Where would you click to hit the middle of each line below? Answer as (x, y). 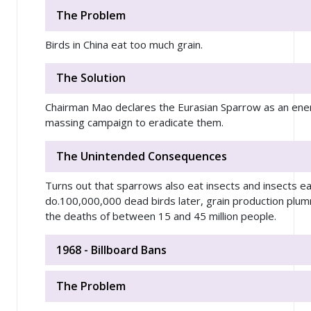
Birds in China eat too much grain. (124, 44)
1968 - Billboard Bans (111, 250)
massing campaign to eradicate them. (137, 123)
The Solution (91, 78)
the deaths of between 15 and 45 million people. (161, 216)
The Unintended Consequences (142, 156)
